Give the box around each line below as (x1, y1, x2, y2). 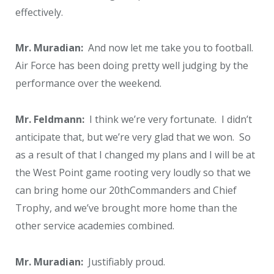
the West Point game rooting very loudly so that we (15, 166, 251, 180)
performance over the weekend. (15, 76, 161, 91)
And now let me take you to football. (83, 41, 256, 55)
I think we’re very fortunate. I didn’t (84, 113, 252, 127)
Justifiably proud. (83, 254, 165, 268)
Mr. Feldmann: (15, 113, 84, 127)
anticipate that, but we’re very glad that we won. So (15, 130, 251, 144)
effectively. (15, 5, 63, 19)
